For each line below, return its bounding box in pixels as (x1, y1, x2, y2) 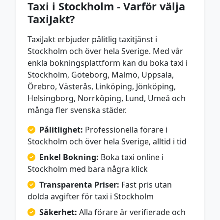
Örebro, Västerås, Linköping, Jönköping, (27, 81, 176, 92)
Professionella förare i (83, 124, 167, 135)
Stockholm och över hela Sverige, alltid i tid (27, 136, 187, 147)
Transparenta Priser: (39, 179, 119, 190)
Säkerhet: (39, 206, 77, 218)
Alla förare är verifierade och (77, 206, 186, 218)
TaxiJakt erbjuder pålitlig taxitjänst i (27, 33, 157, 45)
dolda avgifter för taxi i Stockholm (27, 191, 154, 202)
